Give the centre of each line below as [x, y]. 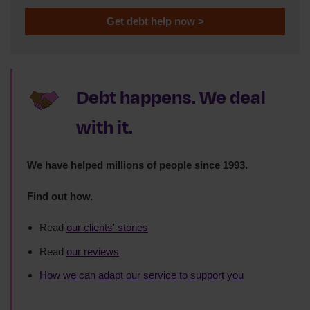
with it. [104, 128]
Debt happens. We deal [171, 98]
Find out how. [60, 197]
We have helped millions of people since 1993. [137, 165]
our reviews [93, 251]
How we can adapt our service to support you [142, 275]
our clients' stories [107, 228]
